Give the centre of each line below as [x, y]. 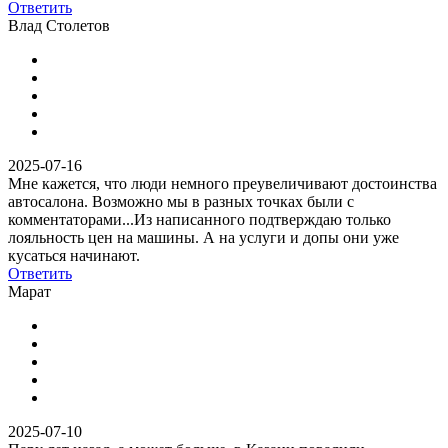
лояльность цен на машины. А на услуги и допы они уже [203, 237]
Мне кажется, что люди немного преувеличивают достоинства [222, 183]
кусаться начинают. [74, 255]
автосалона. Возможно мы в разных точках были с [181, 201]
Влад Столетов [59, 25]
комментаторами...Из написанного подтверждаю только [199, 219]
